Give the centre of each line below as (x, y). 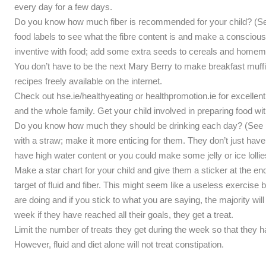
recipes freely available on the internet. (88, 81)
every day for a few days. (63, 7)
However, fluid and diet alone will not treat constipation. (119, 244)
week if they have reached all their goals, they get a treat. (123, 214)
